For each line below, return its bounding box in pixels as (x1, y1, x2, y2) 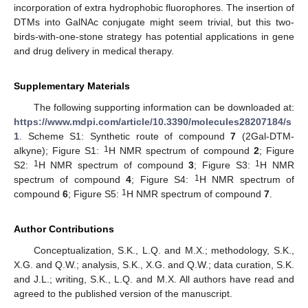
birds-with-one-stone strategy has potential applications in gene (14, 31, 294, 43)
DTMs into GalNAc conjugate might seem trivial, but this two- (14, 16, 294, 28)
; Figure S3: (194, 159, 256, 171)
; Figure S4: (131, 174, 195, 186)
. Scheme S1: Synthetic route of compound (19, 131, 231, 142)
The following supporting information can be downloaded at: (33, 102, 294, 113)
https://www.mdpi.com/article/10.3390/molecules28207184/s (14, 116, 291, 128)
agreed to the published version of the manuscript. (14, 288, 232, 300)
